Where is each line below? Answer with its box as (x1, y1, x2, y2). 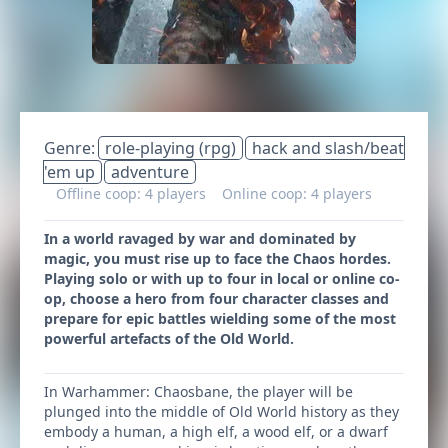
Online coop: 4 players (222, 184, 372, 203)
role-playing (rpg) (105, 137, 236, 159)
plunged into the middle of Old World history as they (44, 402, 399, 421)
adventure (111, 161, 189, 183)
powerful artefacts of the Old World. (44, 329, 294, 348)
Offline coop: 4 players (56, 184, 210, 203)
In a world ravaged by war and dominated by (44, 229, 356, 248)
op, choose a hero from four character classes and (44, 289, 389, 308)
